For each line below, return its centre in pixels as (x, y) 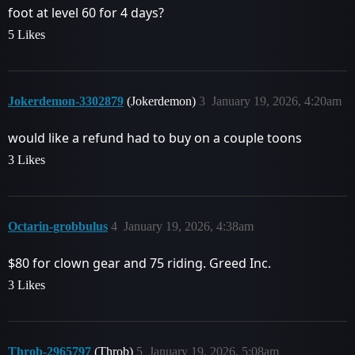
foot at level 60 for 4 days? (86, 13)
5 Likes (27, 34)
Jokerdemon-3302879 (66, 101)
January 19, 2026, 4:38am (189, 226)
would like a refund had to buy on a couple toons (155, 138)
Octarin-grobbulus (58, 226)
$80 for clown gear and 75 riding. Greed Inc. (139, 263)
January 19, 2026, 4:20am (277, 101)
